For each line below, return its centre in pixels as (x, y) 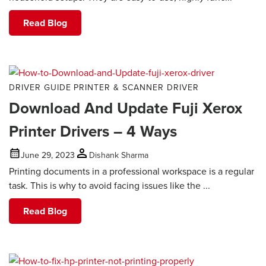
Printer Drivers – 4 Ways (93, 132)
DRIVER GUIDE (40, 88)
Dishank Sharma (119, 155)
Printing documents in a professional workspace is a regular (132, 171)
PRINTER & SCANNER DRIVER (136, 88)
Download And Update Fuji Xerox (126, 108)
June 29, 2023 (48, 155)
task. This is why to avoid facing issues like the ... (110, 186)
